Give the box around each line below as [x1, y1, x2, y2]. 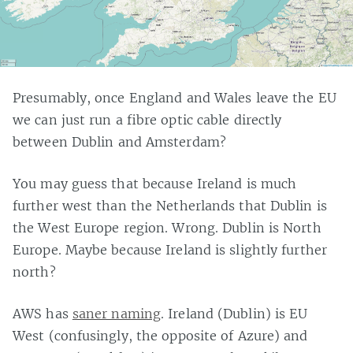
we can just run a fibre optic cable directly [13, 112, 282, 128]
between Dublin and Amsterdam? [13, 134, 226, 150]
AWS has [13, 306, 72, 322]
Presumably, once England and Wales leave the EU [13, 90, 336, 106]
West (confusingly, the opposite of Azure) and [13, 328, 308, 344]
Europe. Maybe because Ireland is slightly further [13, 242, 327, 258]
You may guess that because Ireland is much [13, 176, 297, 192]
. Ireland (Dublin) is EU [161, 306, 308, 322]
